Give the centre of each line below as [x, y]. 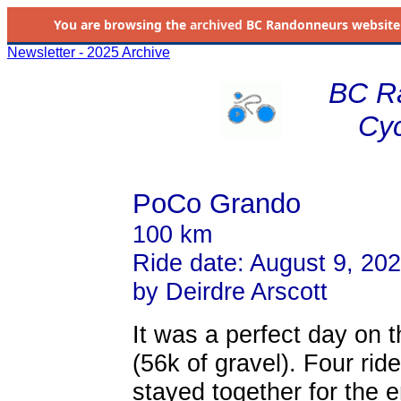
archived [216, 25]
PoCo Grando [216, 204]
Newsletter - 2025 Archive [89, 52]
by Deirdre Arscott [230, 291]
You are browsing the [121, 25]
